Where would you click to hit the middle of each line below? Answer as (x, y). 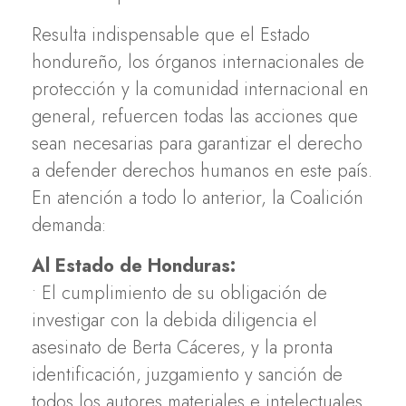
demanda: (69, 225)
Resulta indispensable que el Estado (171, 34)
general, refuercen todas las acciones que (195, 116)
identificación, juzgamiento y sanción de (187, 374)
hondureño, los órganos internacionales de (198, 62)
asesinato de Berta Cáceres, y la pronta (182, 347)
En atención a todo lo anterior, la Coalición (198, 198)
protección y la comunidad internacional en (200, 89)
